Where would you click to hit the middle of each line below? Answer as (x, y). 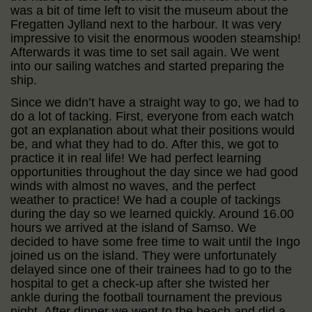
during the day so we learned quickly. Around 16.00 (152, 213)
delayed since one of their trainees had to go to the (151, 269)
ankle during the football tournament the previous (146, 297)
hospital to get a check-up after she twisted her (140, 283)
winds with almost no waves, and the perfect (133, 186)
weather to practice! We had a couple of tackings (146, 200)
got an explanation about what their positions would (153, 130)
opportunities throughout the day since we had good (154, 172)
